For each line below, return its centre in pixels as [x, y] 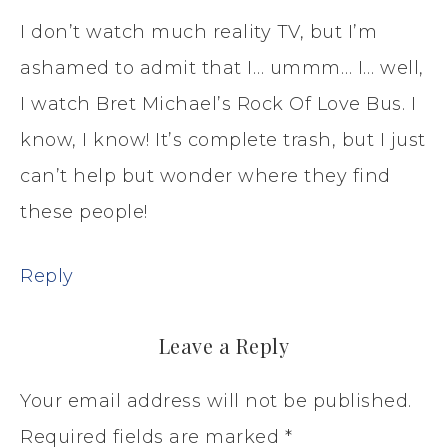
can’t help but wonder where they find [205, 175]
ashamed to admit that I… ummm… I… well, [222, 67]
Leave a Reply [224, 345]
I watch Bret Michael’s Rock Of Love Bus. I [218, 103]
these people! [84, 211]
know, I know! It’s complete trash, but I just [223, 139]
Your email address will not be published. [216, 400]
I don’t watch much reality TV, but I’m [198, 31]
